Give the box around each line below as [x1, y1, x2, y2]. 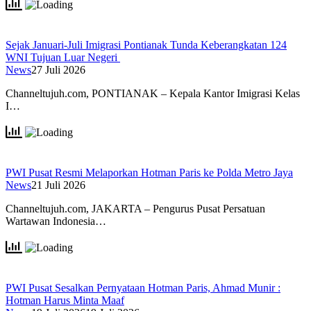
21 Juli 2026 [31, 179, 85, 192]
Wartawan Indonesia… [6, 215, 106, 228]
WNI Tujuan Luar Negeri [6, 51, 120, 64]
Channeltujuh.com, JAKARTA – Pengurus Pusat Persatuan [6, 203, 265, 215]
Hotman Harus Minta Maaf [6, 294, 124, 307]
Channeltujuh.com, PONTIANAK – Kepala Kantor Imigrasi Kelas [6, 87, 300, 100]
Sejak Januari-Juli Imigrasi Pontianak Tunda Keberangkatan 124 [6, 39, 287, 51]
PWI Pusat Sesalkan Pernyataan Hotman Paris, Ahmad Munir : [6, 282, 280, 294]
